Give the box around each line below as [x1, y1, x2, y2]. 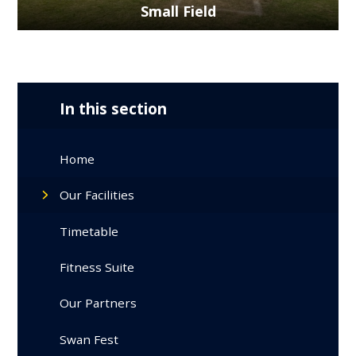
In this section [60, 98, 168, 119]
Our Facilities [60, 187, 135, 203]
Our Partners [60, 295, 137, 311]
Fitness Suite [60, 259, 135, 276]
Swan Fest [60, 331, 119, 347]
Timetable [60, 222, 119, 239]
